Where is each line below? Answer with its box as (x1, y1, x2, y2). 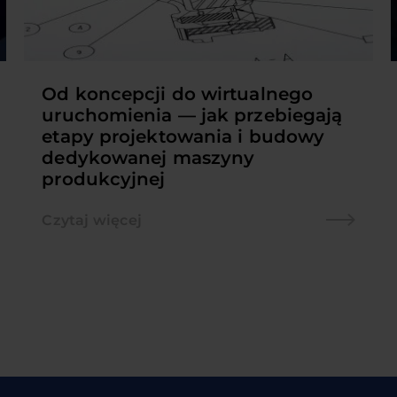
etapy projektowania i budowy (42, 125, 325, 147)
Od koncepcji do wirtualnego (42, 82, 314, 105)
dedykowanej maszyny (42, 146, 255, 168)
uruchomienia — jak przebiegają (42, 104, 343, 126)
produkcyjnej (42, 167, 166, 190)
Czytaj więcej (42, 211, 142, 229)
